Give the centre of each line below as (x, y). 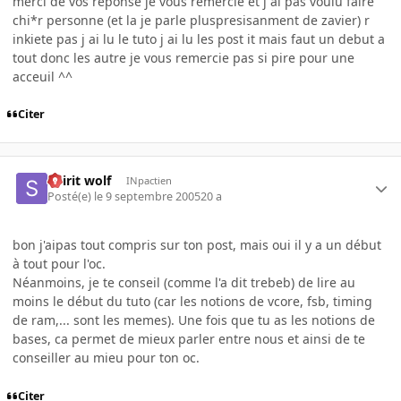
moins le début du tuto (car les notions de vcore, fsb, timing (192, 302)
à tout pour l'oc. (59, 264)
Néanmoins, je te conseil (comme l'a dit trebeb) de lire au (184, 283)
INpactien (149, 180)
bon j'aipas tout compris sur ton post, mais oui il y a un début (197, 245)
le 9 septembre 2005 (148, 197)
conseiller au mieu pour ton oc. (106, 358)
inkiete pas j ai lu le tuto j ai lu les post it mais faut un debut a (199, 38)
